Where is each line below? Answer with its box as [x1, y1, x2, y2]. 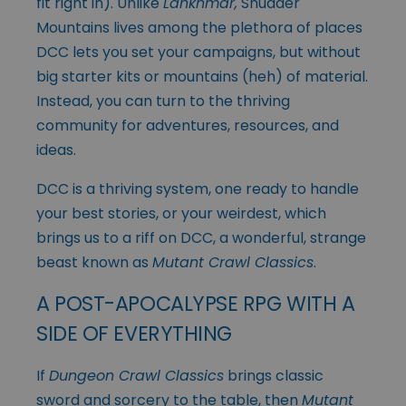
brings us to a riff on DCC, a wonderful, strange [36, 227, 366, 249]
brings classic [224, 365, 324, 387]
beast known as [36, 252, 152, 274]
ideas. [36, 140, 76, 161]
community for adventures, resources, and [36, 115, 339, 137]
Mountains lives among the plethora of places [36, 17, 362, 39]
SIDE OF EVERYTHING [36, 319, 232, 349]
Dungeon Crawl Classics [49, 365, 224, 387]
